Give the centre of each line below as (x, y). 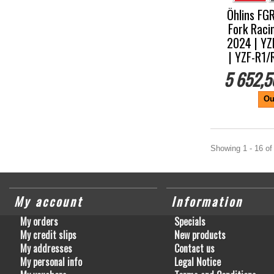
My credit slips (48, 235)
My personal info (51, 262)
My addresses (46, 248)
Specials (190, 221)
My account (48, 201)
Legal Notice (197, 262)
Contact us (194, 248)
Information (207, 201)
